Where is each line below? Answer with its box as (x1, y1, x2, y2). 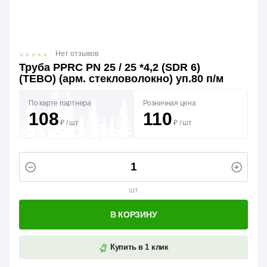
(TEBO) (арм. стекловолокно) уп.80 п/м (19, 73, 223, 85)
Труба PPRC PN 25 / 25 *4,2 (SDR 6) (19, 61, 200, 73)
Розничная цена (143, 99, 196, 107)
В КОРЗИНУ (110, 210, 157, 219)
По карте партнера (29, 99, 91, 107)
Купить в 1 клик (108, 243, 169, 252)
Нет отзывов (55, 49, 98, 58)
